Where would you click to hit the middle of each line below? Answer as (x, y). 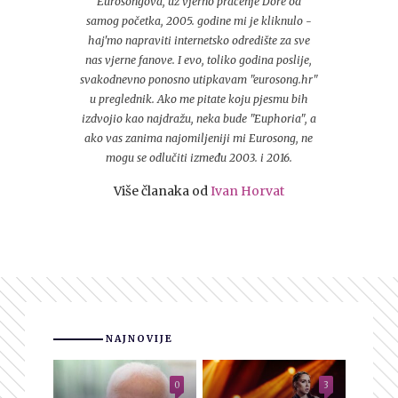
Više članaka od (162, 191)
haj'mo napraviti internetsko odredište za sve (199, 40)
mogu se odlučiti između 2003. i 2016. (199, 157)
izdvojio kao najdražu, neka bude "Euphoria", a (199, 118)
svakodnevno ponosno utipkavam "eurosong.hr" (199, 79)
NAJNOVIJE (139, 338)
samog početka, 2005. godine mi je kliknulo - (199, 20)
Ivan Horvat (247, 191)
